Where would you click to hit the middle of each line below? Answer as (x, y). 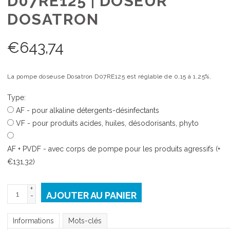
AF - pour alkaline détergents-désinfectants (88, 110)
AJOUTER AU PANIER (91, 195)
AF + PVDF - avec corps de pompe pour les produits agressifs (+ (114, 149)
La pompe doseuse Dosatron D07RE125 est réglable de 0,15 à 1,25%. (109, 76)
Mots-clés (85, 221)
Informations (33, 221)
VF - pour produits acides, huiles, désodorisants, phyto (107, 123)
